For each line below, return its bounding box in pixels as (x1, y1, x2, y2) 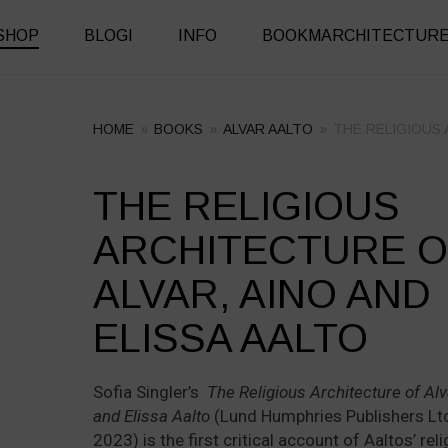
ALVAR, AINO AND (92, 272, 431, 316)
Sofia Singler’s (92, 382, 203, 402)
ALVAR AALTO (223, 121, 313, 137)
